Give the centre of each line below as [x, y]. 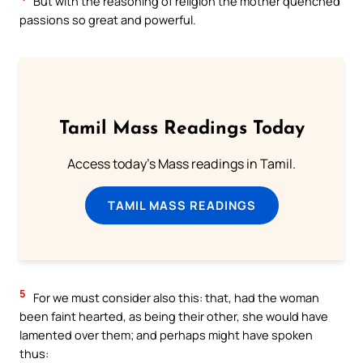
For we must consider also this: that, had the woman [175, 298]
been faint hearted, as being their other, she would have [174, 316]
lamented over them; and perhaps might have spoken [166, 335]
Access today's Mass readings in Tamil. [181, 163]
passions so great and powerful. [108, 20]
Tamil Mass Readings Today [181, 129]
